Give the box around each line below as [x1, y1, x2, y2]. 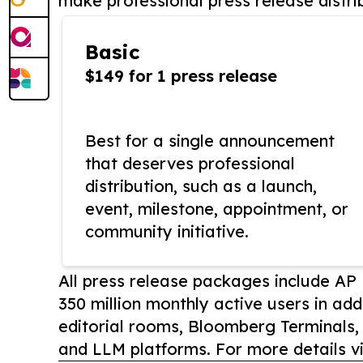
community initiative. [85, 221, 249, 242]
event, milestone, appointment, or [85, 199, 348, 220]
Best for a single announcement [85, 130, 335, 152]
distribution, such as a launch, [85, 176, 317, 197]
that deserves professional [85, 153, 295, 174]
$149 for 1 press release [85, 66, 277, 87]
